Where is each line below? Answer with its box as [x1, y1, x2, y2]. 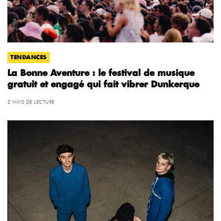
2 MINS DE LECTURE [7, 98, 55, 105]
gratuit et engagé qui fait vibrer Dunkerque [7, 80, 199, 89]
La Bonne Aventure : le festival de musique [7, 69, 194, 77]
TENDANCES [10, 54, 47, 60]
